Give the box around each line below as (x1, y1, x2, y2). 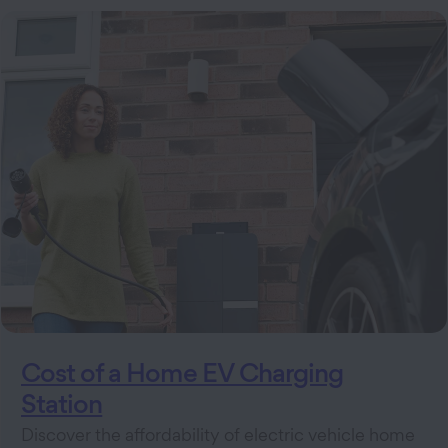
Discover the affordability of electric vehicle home (21, 424, 415, 446)
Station (21, 387, 103, 420)
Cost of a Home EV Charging (21, 356, 344, 389)
